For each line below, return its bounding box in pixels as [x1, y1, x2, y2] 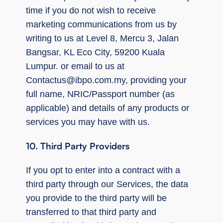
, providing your [125, 75, 187, 85]
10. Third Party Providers [26, 140, 129, 151]
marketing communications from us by [26, 19, 177, 29]
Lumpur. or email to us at [26, 61, 124, 71]
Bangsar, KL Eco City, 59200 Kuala [26, 47, 165, 57]
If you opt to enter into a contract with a [26, 165, 180, 175]
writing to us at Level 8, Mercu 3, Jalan [26, 33, 179, 43]
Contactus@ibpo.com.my [26, 75, 125, 85]
